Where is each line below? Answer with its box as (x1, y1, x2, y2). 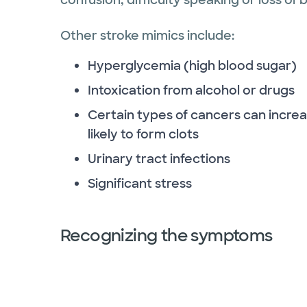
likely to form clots (88, 125, 199, 143)
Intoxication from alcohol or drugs (88, 82, 295, 99)
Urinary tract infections (88, 150, 230, 167)
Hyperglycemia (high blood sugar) (88, 57, 297, 74)
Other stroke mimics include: (60, 27, 234, 44)
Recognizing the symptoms (60, 224, 273, 246)
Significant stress (88, 175, 192, 192)
